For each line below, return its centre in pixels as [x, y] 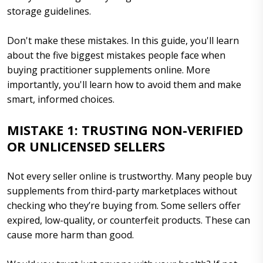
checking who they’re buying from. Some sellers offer [124, 205]
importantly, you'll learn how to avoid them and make [124, 84]
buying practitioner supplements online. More [109, 70]
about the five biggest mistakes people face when [116, 55]
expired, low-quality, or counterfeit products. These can [129, 220]
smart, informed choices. [61, 99]
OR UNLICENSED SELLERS [86, 146]
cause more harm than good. [70, 235]
